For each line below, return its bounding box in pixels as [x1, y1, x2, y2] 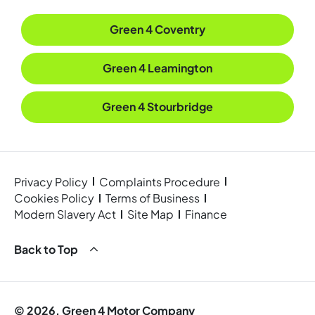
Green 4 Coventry [110, 21, 205, 37]
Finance [185, 207, 227, 222]
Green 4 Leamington [103, 60, 212, 75]
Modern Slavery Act [14, 207, 116, 222]
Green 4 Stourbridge [102, 98, 213, 114]
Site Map [127, 207, 174, 222]
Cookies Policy [14, 191, 94, 206]
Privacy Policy [14, 174, 88, 189]
